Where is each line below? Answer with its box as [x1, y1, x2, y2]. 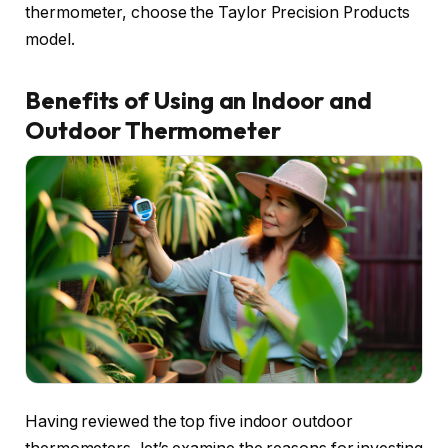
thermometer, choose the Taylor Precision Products [25, 3, 411, 23]
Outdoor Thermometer [25, 115, 281, 146]
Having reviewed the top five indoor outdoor [25, 412, 353, 432]
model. [25, 30, 75, 50]
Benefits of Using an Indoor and [25, 85, 372, 116]
